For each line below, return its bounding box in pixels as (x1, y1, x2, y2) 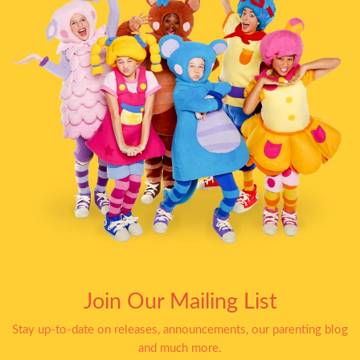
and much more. (138, 342, 222, 354)
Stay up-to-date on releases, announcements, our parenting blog (12, 323, 348, 336)
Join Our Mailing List (83, 291, 277, 313)
